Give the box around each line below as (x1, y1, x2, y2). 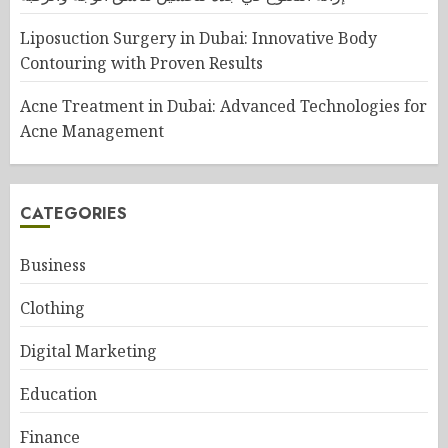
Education (20, 383, 97, 405)
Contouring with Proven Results (20, 52, 263, 74)
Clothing (20, 297, 85, 319)
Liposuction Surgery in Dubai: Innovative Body (20, 27, 377, 49)
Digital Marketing (20, 340, 157, 362)
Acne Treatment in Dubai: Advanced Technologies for (20, 95, 427, 117)
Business (20, 254, 86, 276)
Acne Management (20, 120, 164, 142)
